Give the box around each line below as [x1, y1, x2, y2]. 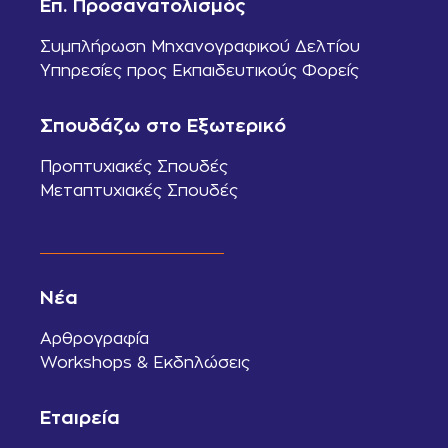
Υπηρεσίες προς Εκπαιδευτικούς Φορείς [40, 62, 359, 80]
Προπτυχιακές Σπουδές [40, 158, 228, 176]
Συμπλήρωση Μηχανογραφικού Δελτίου [40, 38, 360, 56]
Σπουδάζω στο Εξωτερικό [40, 116, 286, 136]
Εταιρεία [40, 408, 120, 428]
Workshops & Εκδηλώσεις [40, 353, 250, 371]
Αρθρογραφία [40, 329, 149, 347]
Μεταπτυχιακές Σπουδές [40, 182, 238, 200]
